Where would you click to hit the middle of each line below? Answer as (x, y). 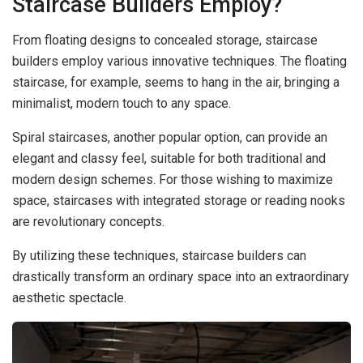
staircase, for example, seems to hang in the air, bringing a (176, 83)
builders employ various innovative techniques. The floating (179, 62)
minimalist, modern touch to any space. (122, 104)
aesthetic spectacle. (69, 298)
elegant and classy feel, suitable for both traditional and (169, 159)
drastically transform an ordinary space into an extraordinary (181, 277)
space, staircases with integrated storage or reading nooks (179, 201)
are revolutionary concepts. (90, 222)
